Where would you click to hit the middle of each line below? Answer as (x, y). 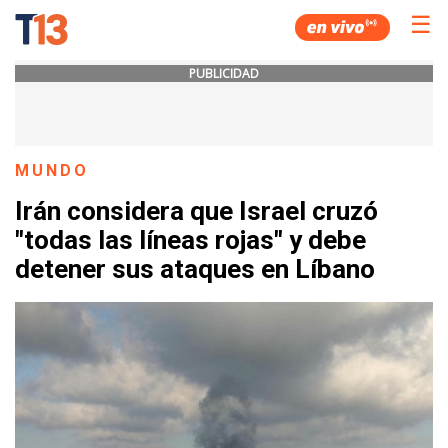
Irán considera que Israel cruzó (196, 211)
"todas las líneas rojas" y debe (190, 240)
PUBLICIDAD (224, 73)
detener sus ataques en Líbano (195, 269)
